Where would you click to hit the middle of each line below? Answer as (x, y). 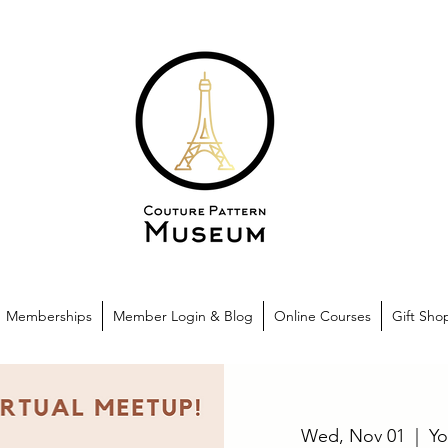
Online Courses (322, 316)
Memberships (49, 316)
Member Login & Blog (183, 316)
